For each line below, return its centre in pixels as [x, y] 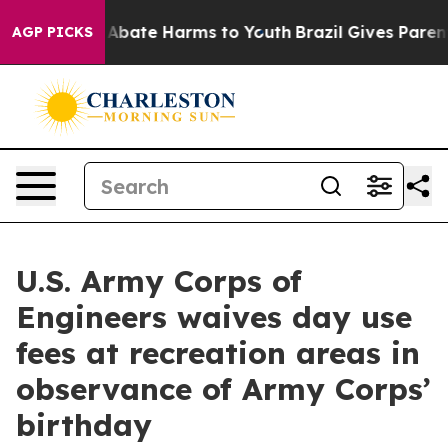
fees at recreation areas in [218, 353]
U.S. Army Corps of [159, 281]
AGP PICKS [52, 32]
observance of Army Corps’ [223, 389]
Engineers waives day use [214, 317]
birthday [84, 425]
